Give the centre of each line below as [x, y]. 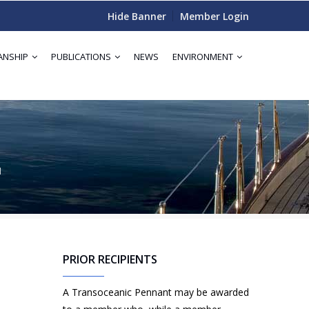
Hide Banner [137, 16]
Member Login [215, 16]
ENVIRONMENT [204, 57]
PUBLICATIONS [82, 57]
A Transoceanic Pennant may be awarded [156, 292]
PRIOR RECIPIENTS [110, 259]
